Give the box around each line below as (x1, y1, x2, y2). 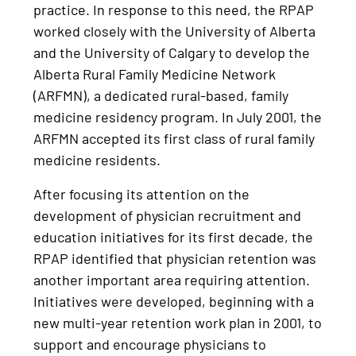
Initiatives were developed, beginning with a (33, 292, 315, 311)
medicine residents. (33, 151, 161, 169)
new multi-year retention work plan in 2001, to (33, 314, 323, 332)
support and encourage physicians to (33, 335, 267, 354)
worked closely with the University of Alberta (33, 22, 316, 41)
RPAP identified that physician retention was (33, 250, 317, 268)
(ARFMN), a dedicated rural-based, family (33, 87, 289, 105)
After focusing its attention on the (33, 185, 250, 203)
